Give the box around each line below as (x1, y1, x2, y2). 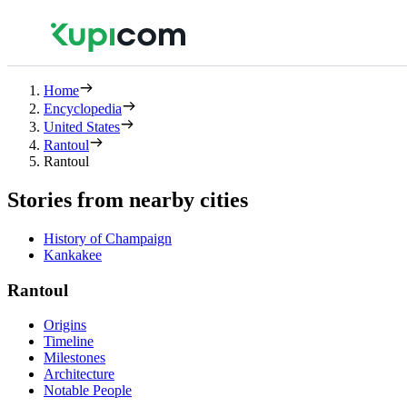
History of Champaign (44, 230, 172, 246)
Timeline (44, 333, 94, 350)
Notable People (44, 382, 132, 399)
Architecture (44, 366, 114, 382)
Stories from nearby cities (7, 187, 248, 212)
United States (44, 119, 120, 134)
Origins (44, 317, 86, 333)
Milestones (44, 350, 105, 366)
